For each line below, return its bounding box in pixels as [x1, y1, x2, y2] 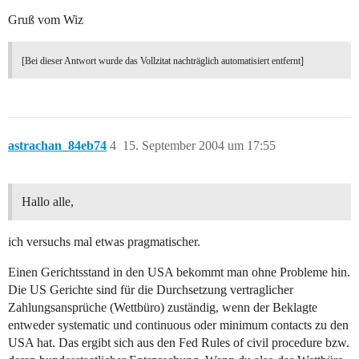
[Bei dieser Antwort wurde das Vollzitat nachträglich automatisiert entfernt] [22, 55, 304, 67]
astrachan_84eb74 [8, 139, 107, 153]
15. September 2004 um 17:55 [123, 139, 276, 153]
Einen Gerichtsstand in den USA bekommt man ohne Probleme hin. [8, 265, 350, 280]
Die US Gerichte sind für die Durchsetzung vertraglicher [8, 283, 293, 297]
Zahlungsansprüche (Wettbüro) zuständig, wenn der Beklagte [8, 301, 317, 315]
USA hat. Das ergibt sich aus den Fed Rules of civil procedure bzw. [8, 336, 349, 350]
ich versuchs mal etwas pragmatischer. [8, 235, 200, 249]
